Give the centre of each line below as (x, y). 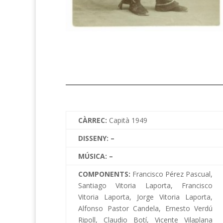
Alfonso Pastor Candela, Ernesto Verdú (145, 209)
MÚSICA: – (96, 156)
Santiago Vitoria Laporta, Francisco (145, 186)
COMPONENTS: (104, 174)
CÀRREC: (94, 120)
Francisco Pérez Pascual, (171, 174)
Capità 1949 (128, 120)
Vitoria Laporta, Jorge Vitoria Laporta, (145, 197)
